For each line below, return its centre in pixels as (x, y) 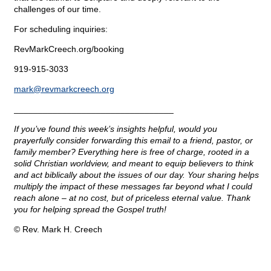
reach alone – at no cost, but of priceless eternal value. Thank (132, 198)
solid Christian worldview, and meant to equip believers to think (134, 164)
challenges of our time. (57, 9)
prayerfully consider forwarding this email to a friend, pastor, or (133, 141)
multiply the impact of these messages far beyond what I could (133, 187)
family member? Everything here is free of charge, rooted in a (132, 152)
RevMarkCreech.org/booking (69, 49)
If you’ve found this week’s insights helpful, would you (116, 129)
